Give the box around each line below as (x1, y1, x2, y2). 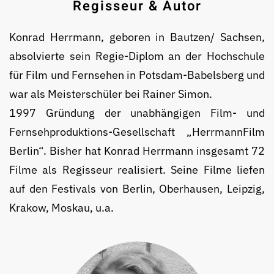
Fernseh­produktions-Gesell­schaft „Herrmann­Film (9, 125, 265, 139)
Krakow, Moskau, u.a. (9, 201, 114, 215)
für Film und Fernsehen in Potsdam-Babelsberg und (9, 68, 265, 83)
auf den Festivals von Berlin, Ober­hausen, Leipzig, (9, 182, 265, 196)
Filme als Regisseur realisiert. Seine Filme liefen (9, 163, 265, 177)
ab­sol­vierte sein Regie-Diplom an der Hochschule (9, 49, 265, 64)
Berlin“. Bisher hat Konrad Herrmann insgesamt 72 (9, 144, 265, 158)
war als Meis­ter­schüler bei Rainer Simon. (9, 87, 212, 102)
